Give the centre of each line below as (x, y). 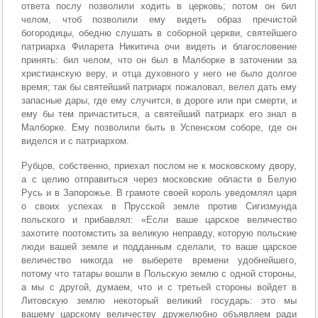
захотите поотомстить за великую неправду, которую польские (159, 233)
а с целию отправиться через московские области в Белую (159, 179)
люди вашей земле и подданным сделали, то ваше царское (159, 246)
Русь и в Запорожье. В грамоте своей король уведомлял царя (159, 192)
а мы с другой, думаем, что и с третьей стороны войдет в (159, 287)
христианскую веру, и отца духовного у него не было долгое (159, 74)
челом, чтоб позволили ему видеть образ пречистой (159, 20)
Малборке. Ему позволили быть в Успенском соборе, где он (159, 128)
